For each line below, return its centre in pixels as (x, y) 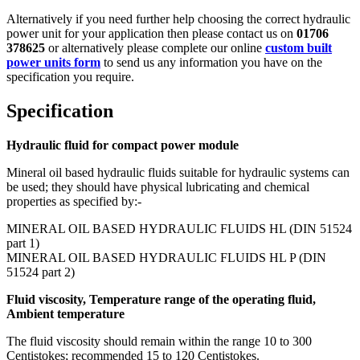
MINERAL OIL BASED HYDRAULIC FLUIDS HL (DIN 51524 (179, 229)
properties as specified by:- (74, 201)
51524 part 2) (41, 272)
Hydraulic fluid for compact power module (123, 145)
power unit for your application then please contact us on (151, 34)
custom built (299, 48)
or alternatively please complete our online (155, 48)
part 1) (23, 243)
